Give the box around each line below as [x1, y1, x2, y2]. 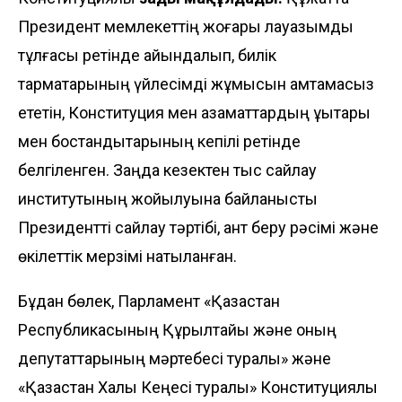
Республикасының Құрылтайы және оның [18, 319, 336, 339]
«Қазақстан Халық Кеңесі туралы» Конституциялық [18, 377, 378, 397]
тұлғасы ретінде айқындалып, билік [18, 45, 276, 65]
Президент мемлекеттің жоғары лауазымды [18, 16, 354, 36]
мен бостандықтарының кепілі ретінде [18, 131, 301, 151]
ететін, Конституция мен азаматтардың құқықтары [18, 102, 371, 122]
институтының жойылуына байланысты [18, 188, 318, 208]
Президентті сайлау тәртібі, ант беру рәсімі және [18, 217, 379, 237]
